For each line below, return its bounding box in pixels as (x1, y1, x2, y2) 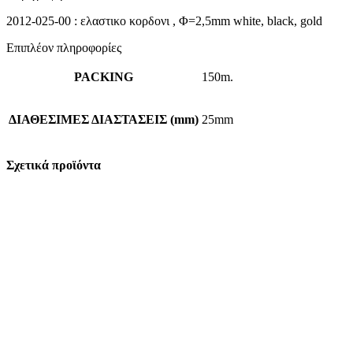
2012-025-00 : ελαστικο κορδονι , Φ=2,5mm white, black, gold (6, 13, 322, 28)
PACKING (74, 69, 133, 84)
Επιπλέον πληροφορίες (6, 40, 121, 54)
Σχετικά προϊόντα (6, 158, 101, 173)
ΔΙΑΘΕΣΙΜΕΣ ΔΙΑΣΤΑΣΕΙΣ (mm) (9, 112, 199, 126)
